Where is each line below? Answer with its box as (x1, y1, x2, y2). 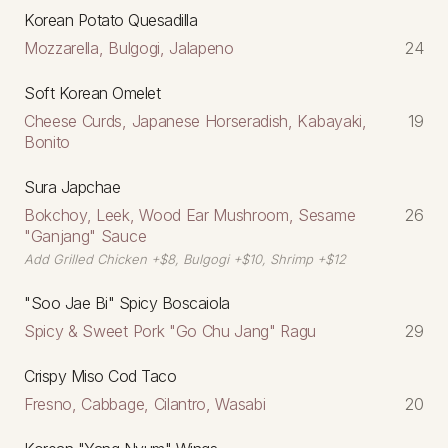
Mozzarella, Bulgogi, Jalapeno (24, 37, 234, 58)
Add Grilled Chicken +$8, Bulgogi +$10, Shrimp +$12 (24, 250, 346, 267)
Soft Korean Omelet (24, 82, 161, 103)
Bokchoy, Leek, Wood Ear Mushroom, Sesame (24, 204, 356, 225)
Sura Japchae (24, 176, 121, 197)
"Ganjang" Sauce (24, 225, 147, 246)
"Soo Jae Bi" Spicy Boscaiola (24, 292, 230, 313)
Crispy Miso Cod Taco (24, 365, 177, 386)
